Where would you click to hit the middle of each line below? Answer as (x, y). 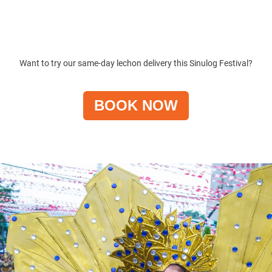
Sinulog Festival (219, 63)
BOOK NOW (136, 106)
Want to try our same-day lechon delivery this (104, 63)
